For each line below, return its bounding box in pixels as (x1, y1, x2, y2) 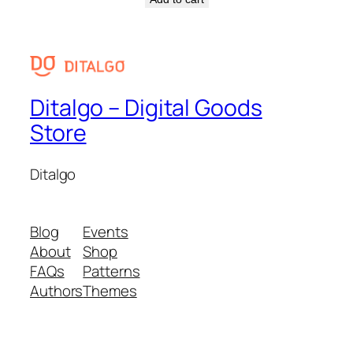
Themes (83, 281, 137, 302)
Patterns (83, 261, 140, 282)
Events (83, 221, 128, 243)
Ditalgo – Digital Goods (30, 91, 262, 123)
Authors (30, 281, 84, 302)
